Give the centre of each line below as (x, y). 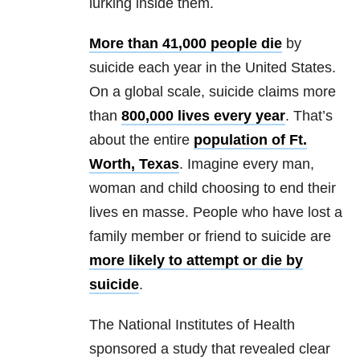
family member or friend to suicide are (210, 237)
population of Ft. (250, 140)
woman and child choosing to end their (213, 188)
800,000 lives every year (203, 116)
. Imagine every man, (247, 164)
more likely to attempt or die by (196, 261)
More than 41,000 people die (186, 44)
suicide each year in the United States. (213, 68)
